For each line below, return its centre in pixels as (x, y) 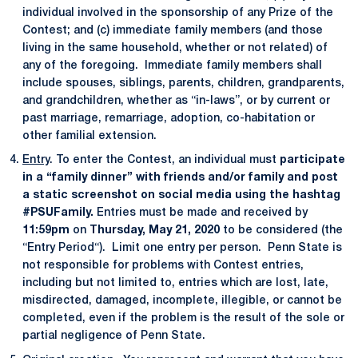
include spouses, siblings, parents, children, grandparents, (183, 83)
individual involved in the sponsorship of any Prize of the (178, 13)
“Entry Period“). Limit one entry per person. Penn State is (182, 249)
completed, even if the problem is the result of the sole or (183, 319)
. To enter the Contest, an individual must (165, 161)
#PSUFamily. (58, 213)
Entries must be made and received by (201, 213)
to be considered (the (281, 231)
